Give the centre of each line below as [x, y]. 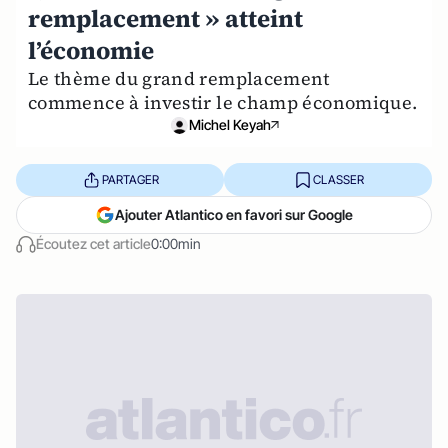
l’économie [91, 50]
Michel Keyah [230, 124]
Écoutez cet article [93, 243]
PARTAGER [130, 179]
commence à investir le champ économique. [223, 102]
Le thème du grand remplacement [179, 78]
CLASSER [338, 179]
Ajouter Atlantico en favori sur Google [234, 214]
